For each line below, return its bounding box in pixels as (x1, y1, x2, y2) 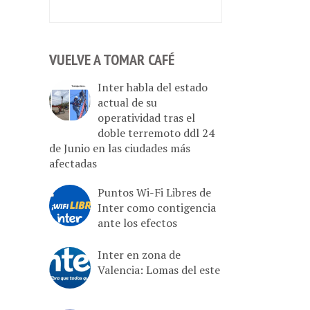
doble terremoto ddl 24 (98, 125, 215, 140)
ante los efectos (98, 215, 177, 230)
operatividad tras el (98, 109, 195, 125)
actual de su (98, 94, 157, 110)
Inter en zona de (98, 246, 181, 262)
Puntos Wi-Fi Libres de (98, 184, 211, 200)
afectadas (49, 155, 97, 171)
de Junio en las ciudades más (49, 140, 190, 156)
